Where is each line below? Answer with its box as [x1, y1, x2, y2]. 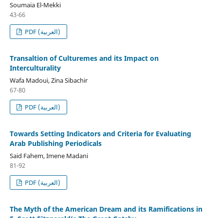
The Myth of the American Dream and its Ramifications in [9, 204, 202, 214]
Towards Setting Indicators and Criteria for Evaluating [9, 128, 191, 138]
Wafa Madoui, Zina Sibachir [9, 75, 88, 85]
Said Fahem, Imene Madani [9, 151, 88, 160]
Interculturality [9, 63, 61, 73]
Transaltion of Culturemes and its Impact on [9, 53, 159, 63]
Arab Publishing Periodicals [9, 138, 102, 148]
